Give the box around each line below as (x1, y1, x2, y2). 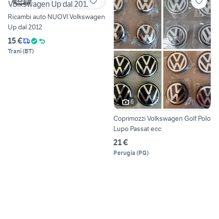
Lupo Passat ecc (113, 124, 161, 133)
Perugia (113, 149, 135, 156)
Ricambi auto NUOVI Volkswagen (8, 12, 105, 22)
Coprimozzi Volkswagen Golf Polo (113, 113, 211, 123)
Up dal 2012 (8, 22, 42, 32)
